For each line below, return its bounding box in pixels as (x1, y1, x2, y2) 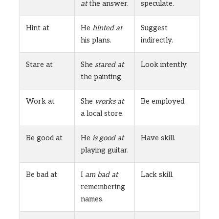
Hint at (26, 23, 49, 33)
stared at (95, 60, 124, 69)
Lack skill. (141, 170, 174, 179)
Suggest (141, 23, 168, 33)
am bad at (85, 170, 118, 179)
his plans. (81, 36, 111, 45)
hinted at (92, 23, 122, 33)
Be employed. (141, 97, 186, 106)
